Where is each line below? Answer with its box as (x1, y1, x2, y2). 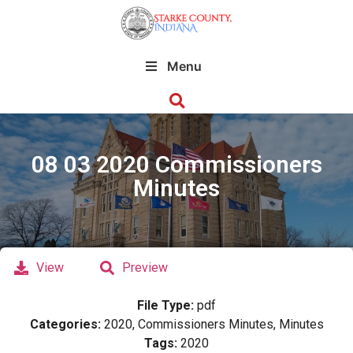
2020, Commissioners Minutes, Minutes (103, 317, 324, 332)
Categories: (29, 317, 104, 332)
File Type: (137, 298, 197, 313)
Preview (122, 260, 168, 275)
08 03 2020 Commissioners (31, 150, 322, 178)
